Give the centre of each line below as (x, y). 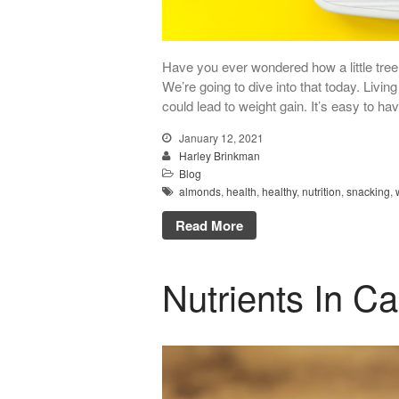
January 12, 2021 (220, 138)
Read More (209, 226)
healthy (279, 191)
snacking (368, 191)
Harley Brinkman (220, 156)
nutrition (322, 191)
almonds (200, 191)
